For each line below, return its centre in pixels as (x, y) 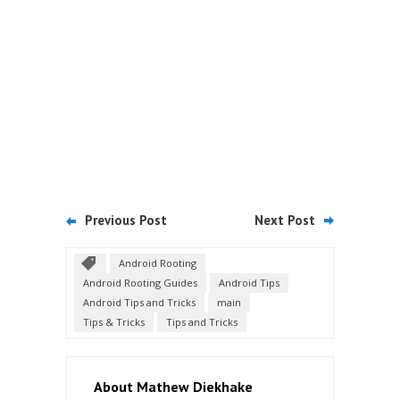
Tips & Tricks (114, 322)
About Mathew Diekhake (173, 387)
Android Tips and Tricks (139, 303)
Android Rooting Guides (140, 283)
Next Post (285, 221)
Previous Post (126, 221)
